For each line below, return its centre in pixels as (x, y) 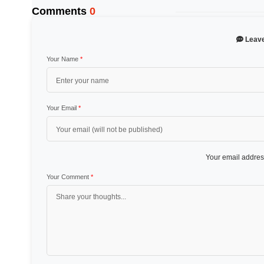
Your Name (63, 59)
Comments (60, 11)
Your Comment (68, 177)
